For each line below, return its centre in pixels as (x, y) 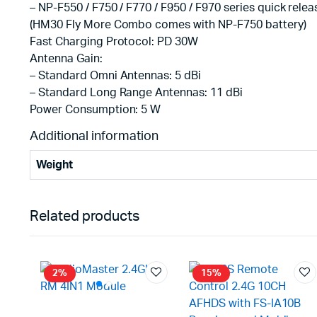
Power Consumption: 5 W (96, 109)
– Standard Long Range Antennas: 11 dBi (136, 92)
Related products (85, 216)
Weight (54, 165)
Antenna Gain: (66, 58)
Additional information (94, 136)
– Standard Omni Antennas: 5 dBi (116, 75)
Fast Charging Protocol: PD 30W (114, 41)
